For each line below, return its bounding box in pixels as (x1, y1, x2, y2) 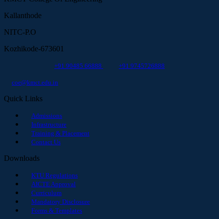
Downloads (4, 153, 40, 162)
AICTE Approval (31, 180, 76, 188)
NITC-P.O (4, 27, 36, 36)
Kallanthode (4, 11, 42, 20)
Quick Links (4, 94, 43, 103)
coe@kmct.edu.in (12, 78, 58, 86)
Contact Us (31, 138, 61, 146)
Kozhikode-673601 (4, 44, 64, 53)
